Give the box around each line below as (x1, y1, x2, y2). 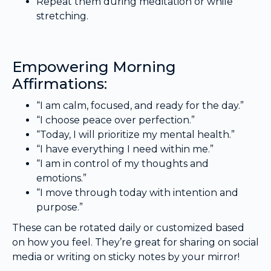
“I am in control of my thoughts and (36, 158, 209, 170)
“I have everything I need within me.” (36, 143, 214, 155)
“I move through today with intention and (36, 187, 238, 199)
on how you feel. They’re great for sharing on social (12, 237, 259, 249)
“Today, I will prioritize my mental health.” (36, 129, 235, 141)
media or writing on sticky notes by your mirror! (12, 251, 240, 263)
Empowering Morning (12, 58, 176, 76)
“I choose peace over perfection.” (36, 114, 195, 126)
